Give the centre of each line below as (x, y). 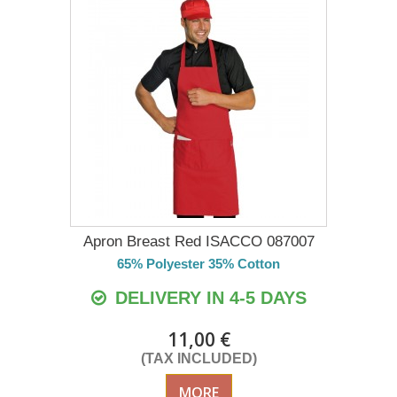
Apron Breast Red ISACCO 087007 (198, 242)
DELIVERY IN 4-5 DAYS (208, 298)
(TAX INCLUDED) (198, 359)
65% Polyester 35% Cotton (198, 264)
